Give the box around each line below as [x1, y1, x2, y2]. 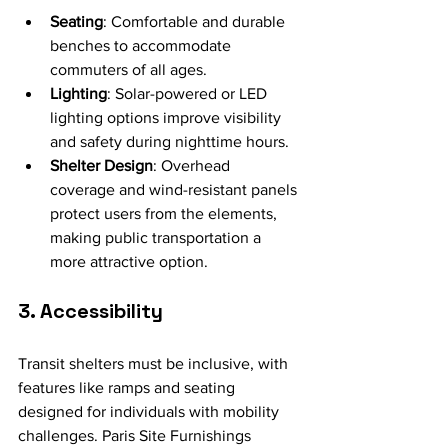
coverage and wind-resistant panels [50, 181, 301, 198]
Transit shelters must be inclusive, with [18, 355, 292, 372]
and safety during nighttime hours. [50, 133, 289, 150]
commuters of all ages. [50, 61, 207, 78]
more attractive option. [50, 253, 208, 270]
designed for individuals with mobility [18, 403, 283, 420]
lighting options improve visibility [50, 109, 285, 126]
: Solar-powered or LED [107, 85, 271, 102]
